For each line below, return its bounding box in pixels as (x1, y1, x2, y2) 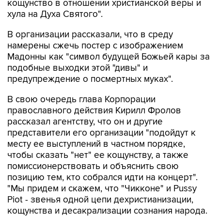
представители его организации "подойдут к (7, 127, 196, 139)
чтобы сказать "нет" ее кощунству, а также (7, 150, 188, 161)
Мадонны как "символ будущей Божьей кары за (7, 51, 210, 62)
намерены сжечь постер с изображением (7, 40, 183, 51)
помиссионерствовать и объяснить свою (7, 161, 179, 172)
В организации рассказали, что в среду (7, 29, 173, 40)
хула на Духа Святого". (7, 9, 103, 20)
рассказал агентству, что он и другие (7, 116, 163, 127)
